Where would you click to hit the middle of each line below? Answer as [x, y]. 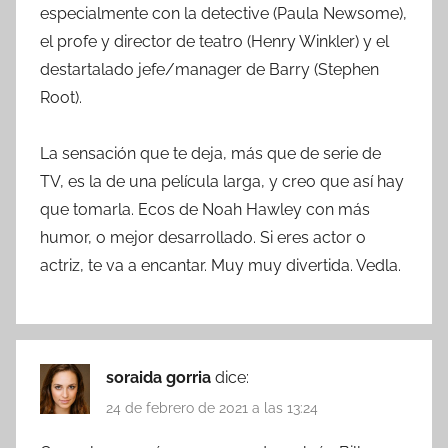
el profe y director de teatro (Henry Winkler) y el [214, 41]
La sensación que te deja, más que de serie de [210, 153]
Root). [61, 97]
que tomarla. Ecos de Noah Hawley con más [205, 209]
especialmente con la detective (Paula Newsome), [223, 13]
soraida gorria [160, 377]
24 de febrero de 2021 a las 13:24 [212, 408]
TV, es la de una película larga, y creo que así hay [222, 181]
